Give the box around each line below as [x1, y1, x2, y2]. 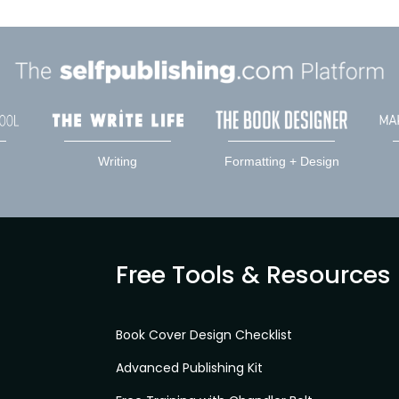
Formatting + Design [224, 153, 339, 168]
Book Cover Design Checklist [115, 325, 292, 344]
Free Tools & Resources [115, 257, 391, 291]
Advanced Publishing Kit [115, 358, 263, 377]
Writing [97, 153, 137, 168]
